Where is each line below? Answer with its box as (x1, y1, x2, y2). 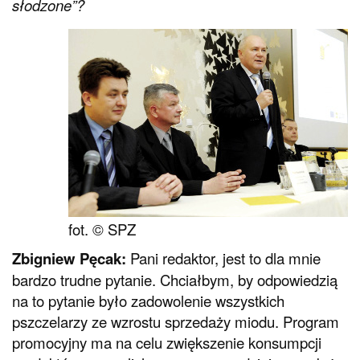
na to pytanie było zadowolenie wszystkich (12, 290, 284, 312)
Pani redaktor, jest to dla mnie (126, 247, 321, 269)
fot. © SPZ (68, 218, 136, 239)
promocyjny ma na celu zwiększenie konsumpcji (12, 332, 321, 354)
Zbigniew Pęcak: (12, 247, 126, 270)
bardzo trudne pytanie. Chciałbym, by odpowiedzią (12, 269, 337, 291)
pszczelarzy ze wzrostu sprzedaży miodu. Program (12, 311, 339, 333)
